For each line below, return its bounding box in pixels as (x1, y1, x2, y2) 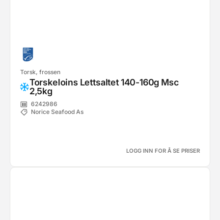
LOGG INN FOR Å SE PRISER (126, 147, 200, 154)
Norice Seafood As (31, 108, 83, 116)
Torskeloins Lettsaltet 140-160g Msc (29, 77, 179, 87)
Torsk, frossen (20, 68, 60, 76)
